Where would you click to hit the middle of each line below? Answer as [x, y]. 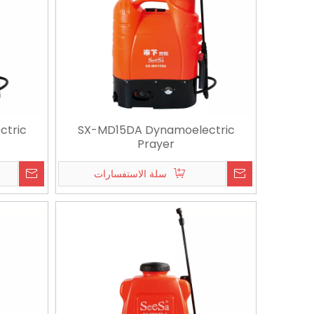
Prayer [156, 144]
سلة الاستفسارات [131, 174]
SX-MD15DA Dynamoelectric [156, 130]
